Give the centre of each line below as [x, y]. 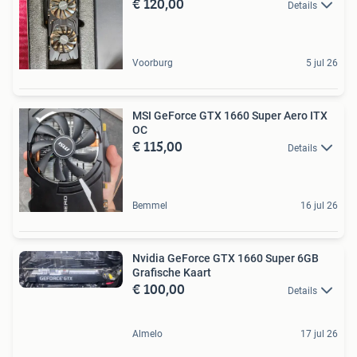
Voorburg [153, 63]
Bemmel [150, 205]
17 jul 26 [319, 333]
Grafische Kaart [172, 272]
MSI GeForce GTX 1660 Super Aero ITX [230, 115]
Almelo [147, 333]
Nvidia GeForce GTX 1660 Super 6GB [226, 258]
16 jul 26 [319, 205]
